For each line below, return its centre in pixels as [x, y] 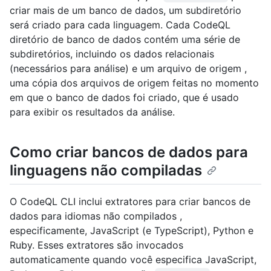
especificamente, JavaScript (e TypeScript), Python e [132, 230]
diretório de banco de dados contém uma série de [125, 39]
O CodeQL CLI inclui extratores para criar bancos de [130, 201]
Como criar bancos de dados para [129, 152]
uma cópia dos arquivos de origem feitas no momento [134, 83]
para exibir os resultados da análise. [92, 112]
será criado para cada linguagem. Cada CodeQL [120, 24]
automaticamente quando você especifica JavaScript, [133, 259]
